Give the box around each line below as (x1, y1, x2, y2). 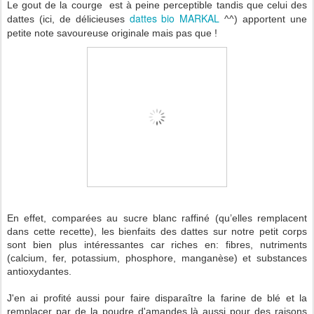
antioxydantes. (7, 266, 71, 278)
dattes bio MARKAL (129, 11, 220, 26)
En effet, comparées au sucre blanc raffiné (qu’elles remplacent (7, 212, 307, 224)
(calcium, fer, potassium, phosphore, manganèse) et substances (7, 252, 307, 264)
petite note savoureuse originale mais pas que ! (7, 27, 217, 39)
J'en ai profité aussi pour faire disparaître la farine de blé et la (7, 292, 307, 304)
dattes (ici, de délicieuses (7, 13, 130, 25)
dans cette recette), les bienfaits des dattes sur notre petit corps (7, 226, 307, 238)
